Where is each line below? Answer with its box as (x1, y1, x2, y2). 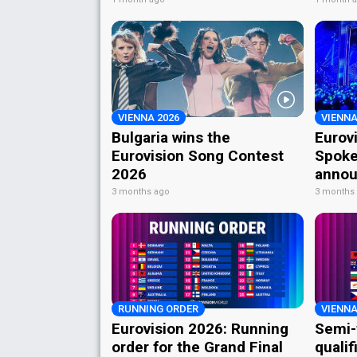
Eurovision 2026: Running (112, 319, 288, 338)
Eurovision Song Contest (112, 146, 284, 165)
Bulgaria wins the (112, 127, 230, 147)
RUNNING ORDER (118, 302, 198, 315)
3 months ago (112, 186, 170, 197)
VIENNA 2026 (118, 111, 179, 124)
